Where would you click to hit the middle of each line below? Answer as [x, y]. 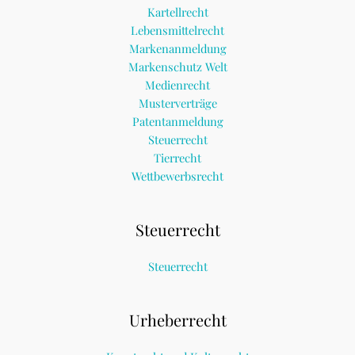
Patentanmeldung [177, 122]
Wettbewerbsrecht [177, 176]
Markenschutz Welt [177, 67]
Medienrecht [177, 85]
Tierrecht [177, 158]
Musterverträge [177, 103]
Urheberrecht [177, 319]
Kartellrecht [177, 12]
